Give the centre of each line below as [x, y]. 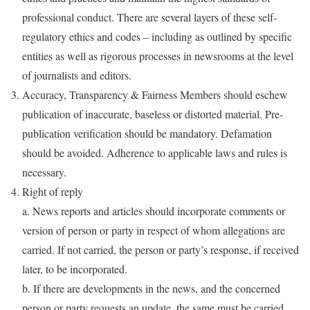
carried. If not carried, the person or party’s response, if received [161, 249]
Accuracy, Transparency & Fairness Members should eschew [155, 94]
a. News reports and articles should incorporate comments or [154, 210]
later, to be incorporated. [75, 268]
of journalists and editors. [77, 75]
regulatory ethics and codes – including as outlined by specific [157, 36]
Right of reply [53, 191]
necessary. [44, 172]
